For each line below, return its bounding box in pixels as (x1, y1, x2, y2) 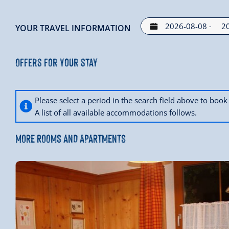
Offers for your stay (15, 54, 98, 69)
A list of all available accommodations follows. (35, 107, 197, 118)
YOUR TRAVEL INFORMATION (15, 22, 131, 34)
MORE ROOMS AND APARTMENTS (15, 130, 126, 145)
